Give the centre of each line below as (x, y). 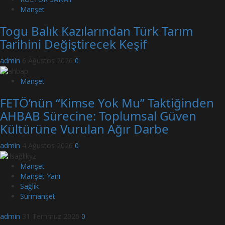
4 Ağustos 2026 (48, 145)
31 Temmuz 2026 (52, 216)
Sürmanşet (38, 196)
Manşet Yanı (40, 176)
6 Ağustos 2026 (48, 60)
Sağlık (29, 186)
